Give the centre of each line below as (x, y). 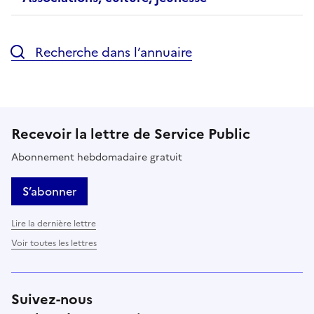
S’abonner (49, 191)
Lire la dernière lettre (54, 223)
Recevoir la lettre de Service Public (131, 134)
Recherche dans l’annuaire (112, 52)
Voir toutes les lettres (54, 243)
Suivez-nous (52, 299)
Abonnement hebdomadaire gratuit (97, 157)
